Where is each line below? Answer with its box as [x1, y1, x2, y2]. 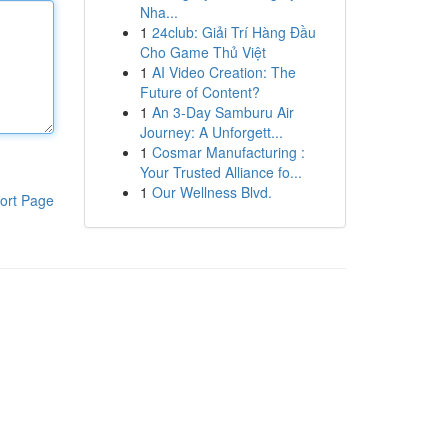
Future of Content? [139, 82, 260, 102]
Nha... [139, 2, 178, 22]
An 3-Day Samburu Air [151, 102, 294, 122]
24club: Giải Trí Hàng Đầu [151, 22, 316, 42]
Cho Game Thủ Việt [139, 42, 266, 62]
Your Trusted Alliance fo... [139, 162, 302, 182]
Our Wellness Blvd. [151, 182, 272, 202]
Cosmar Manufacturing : [151, 142, 305, 162]
